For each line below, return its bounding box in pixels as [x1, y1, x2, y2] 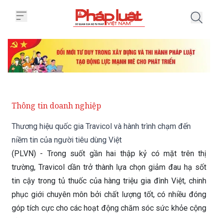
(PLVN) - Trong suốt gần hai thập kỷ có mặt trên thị [12, 149, 206, 159]
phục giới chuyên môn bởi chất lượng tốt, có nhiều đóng [12, 190, 206, 200]
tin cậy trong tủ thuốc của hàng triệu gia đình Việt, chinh [12, 176, 206, 186]
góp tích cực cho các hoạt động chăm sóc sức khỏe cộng [12, 203, 206, 213]
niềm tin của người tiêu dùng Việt [12, 135, 122, 145]
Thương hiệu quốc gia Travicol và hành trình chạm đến [12, 122, 191, 131]
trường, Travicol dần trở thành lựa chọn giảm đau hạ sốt [12, 163, 206, 172]
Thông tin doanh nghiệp [12, 100, 101, 111]
